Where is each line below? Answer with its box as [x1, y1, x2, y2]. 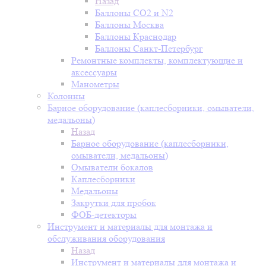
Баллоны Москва [95, 19, 164, 30]
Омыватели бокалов [71, 161, 153, 173]
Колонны [47, 90, 85, 102]
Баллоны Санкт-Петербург [95, 43, 203, 54]
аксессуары [71, 66, 117, 78]
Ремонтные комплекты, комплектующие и [71, 55, 243, 66]
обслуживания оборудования [47, 233, 165, 244]
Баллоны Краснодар [95, 31, 176, 42]
